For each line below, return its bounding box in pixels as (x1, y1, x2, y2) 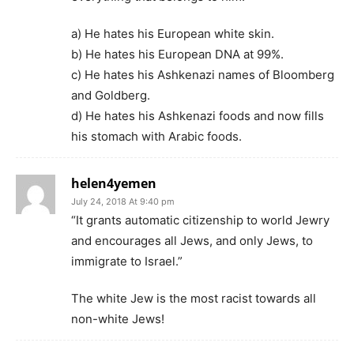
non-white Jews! (71, 311, 164, 326)
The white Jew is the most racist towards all (71, 290, 316, 306)
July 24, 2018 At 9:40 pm (71, 195, 175, 207)
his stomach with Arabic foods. (71, 128, 242, 144)
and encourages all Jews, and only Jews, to (71, 232, 313, 248)
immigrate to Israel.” (71, 253, 183, 269)
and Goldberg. (71, 87, 150, 103)
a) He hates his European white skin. (71, 25, 274, 41)
